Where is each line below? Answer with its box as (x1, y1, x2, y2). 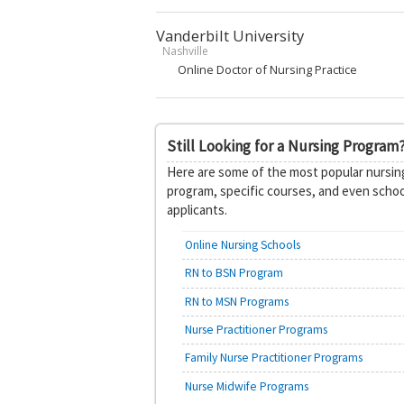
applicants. (167, 200, 228, 218)
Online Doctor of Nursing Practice (177, 61, 357, 78)
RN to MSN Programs (184, 293, 289, 309)
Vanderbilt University (156, 24, 305, 46)
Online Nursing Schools (184, 237, 300, 253)
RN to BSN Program (184, 265, 283, 281)
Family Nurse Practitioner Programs (184, 350, 363, 366)
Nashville (161, 42, 208, 59)
